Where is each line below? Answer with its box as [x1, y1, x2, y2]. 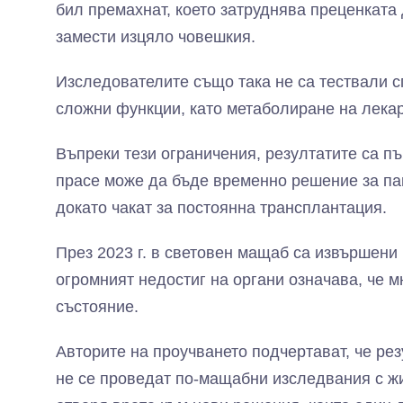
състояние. [56, 298, 139, 316]
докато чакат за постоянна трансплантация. [56, 199, 387, 217]
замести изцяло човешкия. [56, 28, 255, 46]
